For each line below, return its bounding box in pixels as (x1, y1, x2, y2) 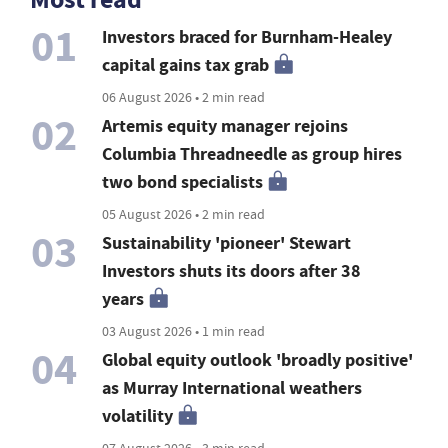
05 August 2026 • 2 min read (102, 204, 266, 223)
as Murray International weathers (102, 375, 363, 400)
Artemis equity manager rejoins (102, 113, 349, 138)
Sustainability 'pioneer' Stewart (102, 230, 352, 255)
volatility (102, 403, 174, 428)
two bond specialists (102, 169, 264, 194)
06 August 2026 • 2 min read (102, 87, 266, 106)
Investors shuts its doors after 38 (102, 258, 362, 283)
